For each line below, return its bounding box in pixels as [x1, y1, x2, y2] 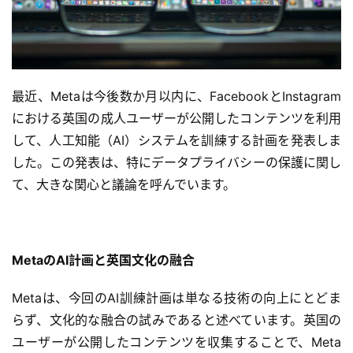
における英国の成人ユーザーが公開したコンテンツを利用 [12, 110, 341, 127]
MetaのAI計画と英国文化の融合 [12, 252, 195, 269]
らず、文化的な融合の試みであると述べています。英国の [12, 312, 341, 329]
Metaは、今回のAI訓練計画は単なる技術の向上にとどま [12, 290, 341, 307]
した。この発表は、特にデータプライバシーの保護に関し [12, 154, 341, 171]
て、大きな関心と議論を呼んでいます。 [12, 176, 236, 193]
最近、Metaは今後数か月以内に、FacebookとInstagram [12, 88, 341, 105]
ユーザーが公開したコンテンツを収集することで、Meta [12, 334, 341, 351]
